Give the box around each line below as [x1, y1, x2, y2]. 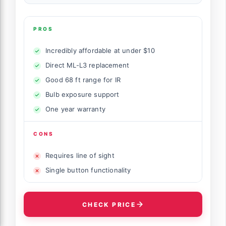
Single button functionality [45, 166, 131, 175]
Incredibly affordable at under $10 [45, 46, 155, 55]
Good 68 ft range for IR [45, 76, 121, 84]
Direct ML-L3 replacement [45, 61, 130, 70]
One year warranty [45, 105, 105, 114]
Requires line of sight [45, 151, 115, 160]
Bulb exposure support [45, 90, 120, 99]
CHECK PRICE [82, 200, 136, 208]
